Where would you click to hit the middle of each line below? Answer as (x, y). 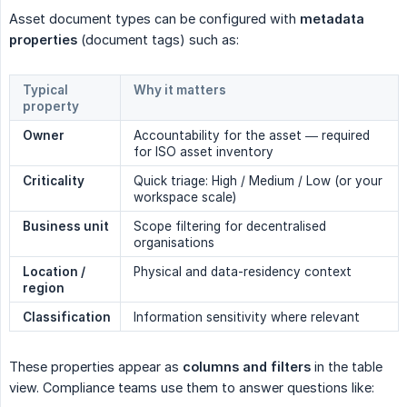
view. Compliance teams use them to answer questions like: (192, 387)
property (51, 106)
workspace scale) (185, 197)
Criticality (54, 180)
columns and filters (247, 366)
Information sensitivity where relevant (247, 317)
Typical (45, 89)
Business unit (66, 226)
